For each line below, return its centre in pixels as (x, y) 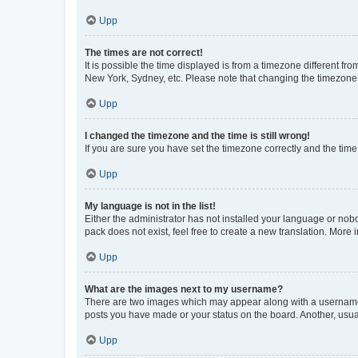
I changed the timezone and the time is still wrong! (197, 135)
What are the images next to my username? (184, 289)
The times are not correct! (144, 52)
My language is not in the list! (150, 206)
